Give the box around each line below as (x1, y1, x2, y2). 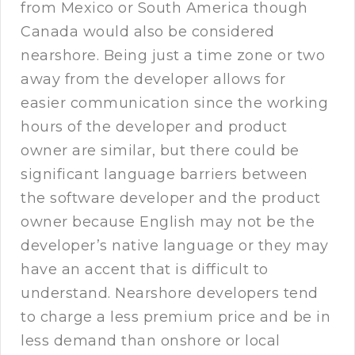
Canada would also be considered (21, 23, 275, 41)
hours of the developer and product (21, 118, 287, 136)
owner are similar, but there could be (21, 142, 300, 160)
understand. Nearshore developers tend (21, 284, 319, 303)
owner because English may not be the (21, 213, 315, 231)
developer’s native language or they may (21, 237, 329, 255)
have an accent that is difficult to (21, 261, 269, 279)
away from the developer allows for (21, 71, 285, 89)
